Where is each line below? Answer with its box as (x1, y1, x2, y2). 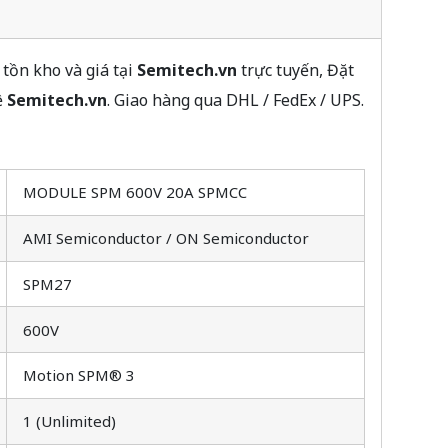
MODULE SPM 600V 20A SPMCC (23, 182, 247, 203)
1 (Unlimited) (23, 411, 116, 432)
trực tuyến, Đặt (236, 58, 354, 81)
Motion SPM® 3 (23, 365, 135, 386)
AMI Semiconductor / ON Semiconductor (23, 228, 309, 249)
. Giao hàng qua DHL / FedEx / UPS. (106, 88, 364, 111)
